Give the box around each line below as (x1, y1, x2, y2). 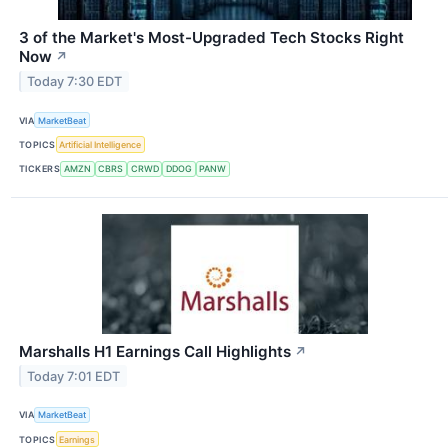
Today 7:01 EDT (27, 368, 121, 384)
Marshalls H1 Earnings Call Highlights (19, 341, 291, 361)
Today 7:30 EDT (27, 74, 123, 90)
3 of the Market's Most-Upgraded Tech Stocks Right (19, 28, 404, 48)
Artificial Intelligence (59, 139, 142, 151)
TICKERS (19, 163, 61, 175)
